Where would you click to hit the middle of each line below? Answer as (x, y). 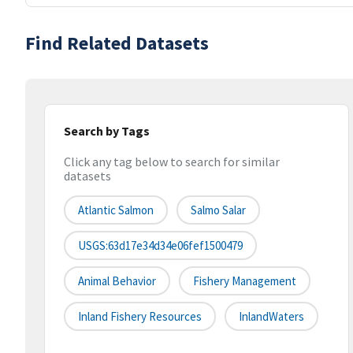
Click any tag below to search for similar (172, 162)
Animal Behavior (117, 281)
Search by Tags (107, 131)
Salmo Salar (218, 210)
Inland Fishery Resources (140, 317)
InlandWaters (271, 317)
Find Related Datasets (117, 43)
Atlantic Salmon (116, 210)
